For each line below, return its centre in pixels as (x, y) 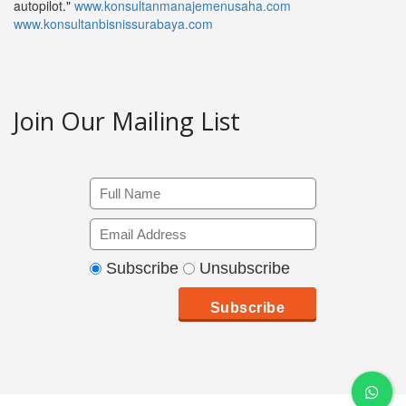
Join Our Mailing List (127, 121)
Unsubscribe (242, 269)
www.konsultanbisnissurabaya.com (113, 24)
